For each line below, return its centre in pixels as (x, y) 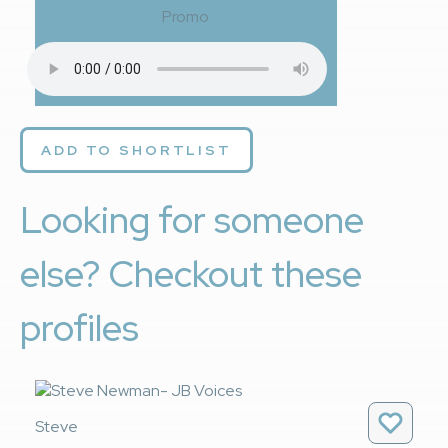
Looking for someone (192, 220)
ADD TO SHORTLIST (136, 150)
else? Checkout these (191, 274)
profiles (79, 328)
